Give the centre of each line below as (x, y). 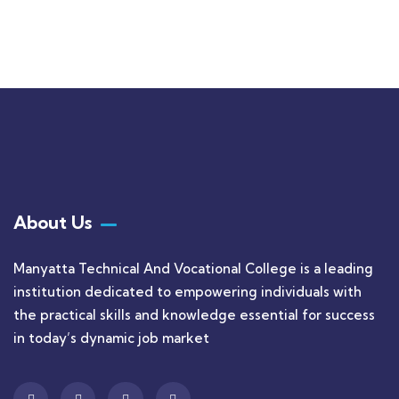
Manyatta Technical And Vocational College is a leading (193, 269)
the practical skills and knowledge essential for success (194, 315)
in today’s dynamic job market (111, 338)
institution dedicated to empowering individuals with (187, 292)
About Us (53, 222)
